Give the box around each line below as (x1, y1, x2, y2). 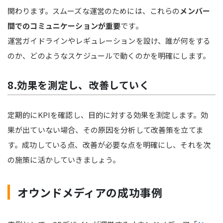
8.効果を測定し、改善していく (7, 77, 150, 92)
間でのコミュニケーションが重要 (7, 20, 121, 31)
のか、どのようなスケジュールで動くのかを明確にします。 (7, 50, 211, 61)
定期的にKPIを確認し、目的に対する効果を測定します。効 (7, 109, 209, 120)
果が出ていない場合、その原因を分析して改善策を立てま (7, 124, 203, 135)
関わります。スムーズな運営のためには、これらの (7, 5, 180, 16)
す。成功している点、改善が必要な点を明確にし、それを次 (7, 139, 211, 150)
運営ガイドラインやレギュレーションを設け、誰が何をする (7, 35, 211, 46)
